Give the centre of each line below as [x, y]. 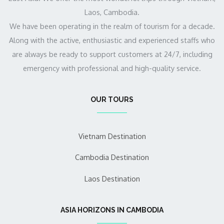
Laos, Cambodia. [112, 12]
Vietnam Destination [112, 136]
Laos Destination [112, 178]
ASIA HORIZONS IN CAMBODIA [112, 210]
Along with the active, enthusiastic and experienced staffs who [112, 40]
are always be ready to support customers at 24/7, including [112, 54]
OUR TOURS [112, 99]
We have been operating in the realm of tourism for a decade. [112, 26]
